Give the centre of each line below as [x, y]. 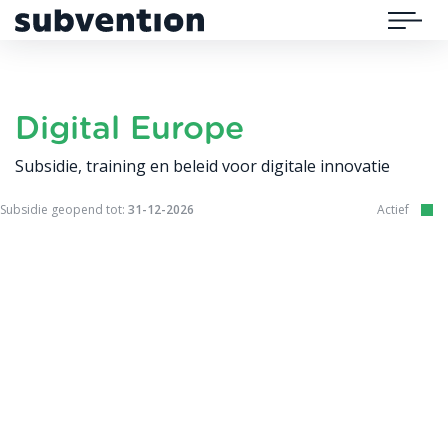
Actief [393, 209]
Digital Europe [129, 129]
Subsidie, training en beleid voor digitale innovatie [202, 166]
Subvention [60, 30]
